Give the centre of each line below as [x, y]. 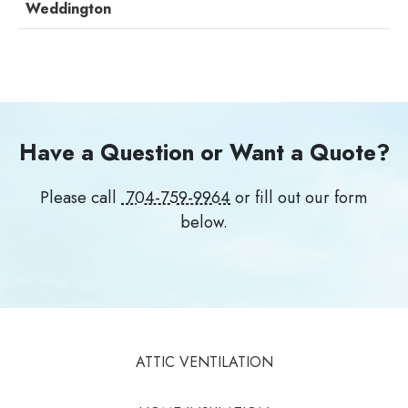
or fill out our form [299, 198]
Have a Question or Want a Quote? [204, 153]
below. [204, 223]
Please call [81, 198]
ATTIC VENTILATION [204, 362]
